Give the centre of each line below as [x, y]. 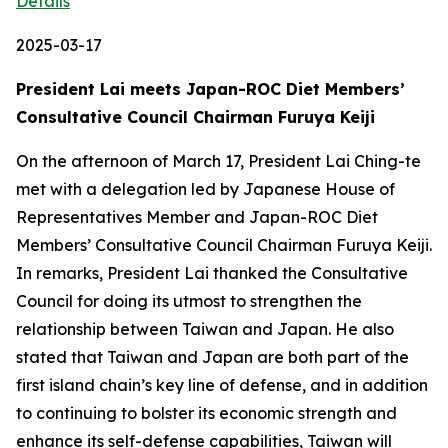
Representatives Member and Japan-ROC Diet [197, 217]
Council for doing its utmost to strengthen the [189, 301]
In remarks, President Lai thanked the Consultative [212, 273]
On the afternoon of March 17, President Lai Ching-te [218, 161]
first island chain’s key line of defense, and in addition [222, 385]
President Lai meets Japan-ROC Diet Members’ [210, 89]
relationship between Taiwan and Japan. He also [205, 329]
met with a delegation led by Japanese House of [205, 189]
